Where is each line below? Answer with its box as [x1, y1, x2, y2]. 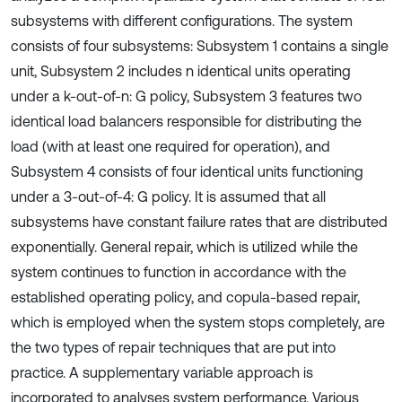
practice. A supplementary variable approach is [11, 364, 313, 380]
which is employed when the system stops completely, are [11, 314, 385, 330]
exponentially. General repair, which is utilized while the [11, 239, 358, 255]
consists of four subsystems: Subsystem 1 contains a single [11, 38, 389, 54]
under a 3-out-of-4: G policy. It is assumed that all [11, 188, 326, 205]
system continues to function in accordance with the [11, 264, 346, 280]
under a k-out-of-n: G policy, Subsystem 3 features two [11, 88, 362, 104]
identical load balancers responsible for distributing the [11, 113, 362, 129]
